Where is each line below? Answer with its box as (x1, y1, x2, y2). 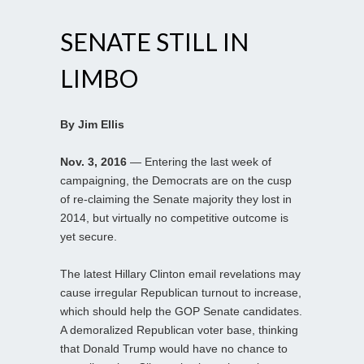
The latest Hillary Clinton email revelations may (60, 266, 301, 280)
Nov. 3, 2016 (60, 154, 127, 168)
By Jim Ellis (60, 117, 124, 131)
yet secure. (60, 229, 117, 243)
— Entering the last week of (127, 154, 271, 168)
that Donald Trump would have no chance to (60, 341, 288, 355)
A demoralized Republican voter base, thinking (60, 323, 298, 336)
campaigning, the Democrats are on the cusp (60, 173, 292, 187)
